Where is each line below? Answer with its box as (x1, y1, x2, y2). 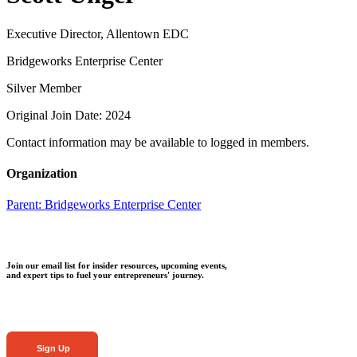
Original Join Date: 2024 (6, 108, 131, 122)
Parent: (6, 198, 45, 212)
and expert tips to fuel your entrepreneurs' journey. (6, 270, 204, 280)
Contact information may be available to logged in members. (6, 135, 309, 149)
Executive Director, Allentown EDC (6, 26, 189, 41)
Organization (6, 167, 77, 181)
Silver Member (6, 80, 81, 95)
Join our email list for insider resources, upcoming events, (6, 261, 227, 271)
